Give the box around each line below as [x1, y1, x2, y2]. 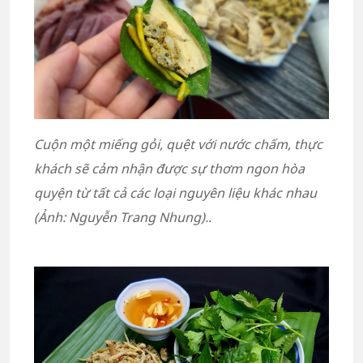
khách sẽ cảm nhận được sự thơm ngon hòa [34, 160, 305, 178]
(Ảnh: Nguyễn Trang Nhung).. [34, 208, 211, 227]
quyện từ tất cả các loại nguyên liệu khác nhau [34, 184, 317, 203]
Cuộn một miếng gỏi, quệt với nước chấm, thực [34, 135, 322, 154]
